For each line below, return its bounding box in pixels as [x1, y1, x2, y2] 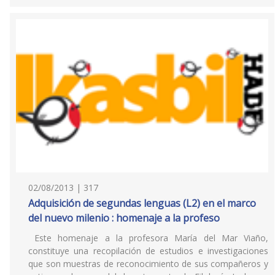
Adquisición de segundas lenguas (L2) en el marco [28, 196, 256, 210]
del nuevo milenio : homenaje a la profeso [28, 211, 220, 225]
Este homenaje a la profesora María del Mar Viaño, [28, 232, 268, 244]
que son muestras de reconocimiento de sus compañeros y [28, 258, 268, 269]
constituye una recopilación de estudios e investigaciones [28, 245, 268, 257]
